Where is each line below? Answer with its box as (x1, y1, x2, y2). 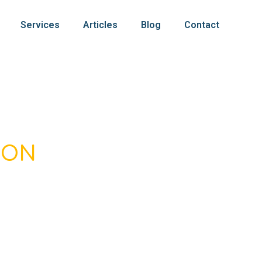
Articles (82, 19, 118, 30)
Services (20, 19, 60, 30)
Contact (184, 19, 219, 30)
